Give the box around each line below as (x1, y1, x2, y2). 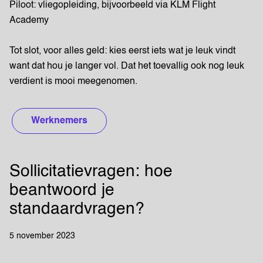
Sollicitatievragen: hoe (9, 163, 173, 180)
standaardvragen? (9, 201, 144, 217)
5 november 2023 (9, 232, 75, 240)
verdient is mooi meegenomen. (9, 77, 137, 86)
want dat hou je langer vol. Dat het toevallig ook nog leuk (9, 62, 244, 71)
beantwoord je (9, 182, 114, 198)
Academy (9, 16, 51, 25)
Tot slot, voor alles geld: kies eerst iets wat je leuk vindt (9, 46, 235, 56)
